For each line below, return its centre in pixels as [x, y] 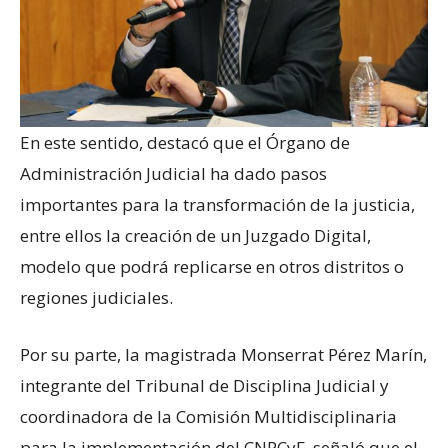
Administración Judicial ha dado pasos [173, 173]
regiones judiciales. [96, 297]
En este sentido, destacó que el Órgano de [185, 142]
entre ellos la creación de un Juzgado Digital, [195, 235]
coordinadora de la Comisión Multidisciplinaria [208, 416]
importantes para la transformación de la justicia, [217, 204]
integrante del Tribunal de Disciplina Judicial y [204, 385]
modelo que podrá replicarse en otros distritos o [212, 266]
